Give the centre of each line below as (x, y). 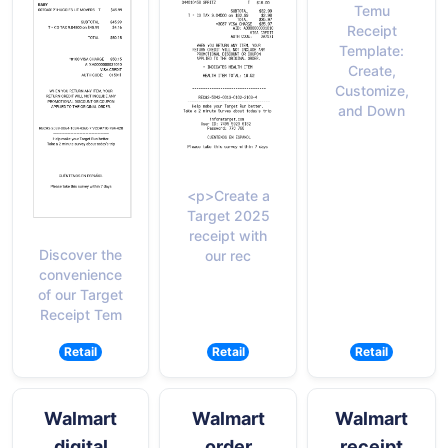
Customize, (371, 90)
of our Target (80, 294)
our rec (228, 256)
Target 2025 (228, 216)
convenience (80, 274)
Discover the (80, 254)
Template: (371, 50)
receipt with (228, 236)
